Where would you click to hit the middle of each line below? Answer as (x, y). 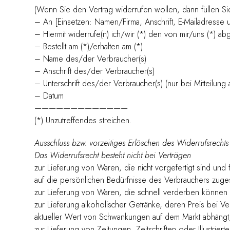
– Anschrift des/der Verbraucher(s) (95, 71)
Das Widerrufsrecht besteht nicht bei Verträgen (113, 155)
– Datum (49, 95)
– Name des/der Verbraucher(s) (91, 59)
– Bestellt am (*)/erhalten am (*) (89, 46)
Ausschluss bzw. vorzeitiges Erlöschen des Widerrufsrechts (132, 143)
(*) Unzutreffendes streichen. (83, 120)
